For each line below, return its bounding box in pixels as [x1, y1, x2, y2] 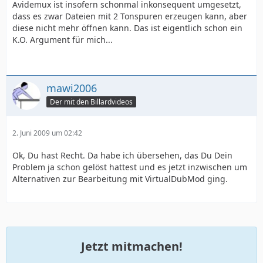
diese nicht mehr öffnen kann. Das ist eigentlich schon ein [12, 22, 242, 33]
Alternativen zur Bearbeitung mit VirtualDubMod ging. [12, 173, 228, 184]
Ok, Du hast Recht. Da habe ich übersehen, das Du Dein [12, 150, 232, 161]
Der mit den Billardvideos [50, 96, 133, 107]
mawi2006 [46, 81, 97, 95]
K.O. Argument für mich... [12, 34, 113, 45]
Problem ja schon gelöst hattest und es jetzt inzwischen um [12, 161, 247, 173]
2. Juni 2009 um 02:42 [12, 128, 82, 138]
